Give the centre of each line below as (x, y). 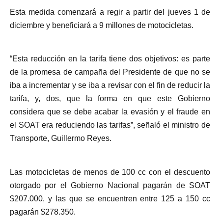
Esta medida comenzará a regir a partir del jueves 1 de (110, 12)
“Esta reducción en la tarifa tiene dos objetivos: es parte (110, 59)
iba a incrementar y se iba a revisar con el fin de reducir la (110, 85)
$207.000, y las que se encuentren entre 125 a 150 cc (110, 198)
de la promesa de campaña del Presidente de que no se (110, 72)
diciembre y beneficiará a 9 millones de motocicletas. (102, 26)
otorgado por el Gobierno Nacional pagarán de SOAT (110, 185)
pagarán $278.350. (43, 212)
